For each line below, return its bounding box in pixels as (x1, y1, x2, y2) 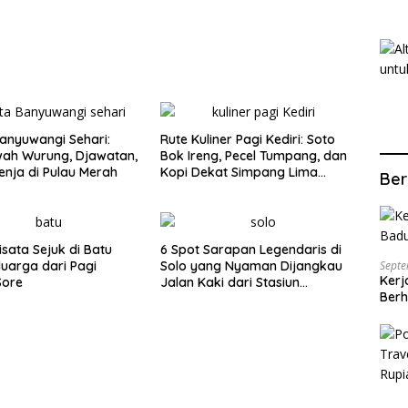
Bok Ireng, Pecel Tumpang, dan (159, 147, 347, 164)
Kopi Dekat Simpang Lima (159, 163, 318, 180)
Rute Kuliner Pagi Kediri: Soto (159, 130, 335, 148)
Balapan (159, 290, 211, 307)
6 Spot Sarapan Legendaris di (159, 240, 342, 258)
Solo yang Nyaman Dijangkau (159, 257, 342, 274)
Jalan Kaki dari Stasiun (159, 273, 300, 291)
